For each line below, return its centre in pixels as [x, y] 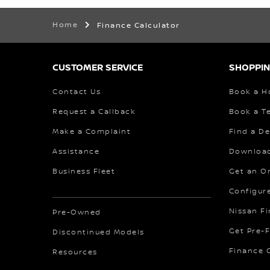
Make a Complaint [92, 131]
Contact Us [77, 92]
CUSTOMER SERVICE [98, 67]
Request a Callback [94, 111]
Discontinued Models [99, 232]
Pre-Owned [77, 212]
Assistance [76, 151]
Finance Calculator [138, 25]
